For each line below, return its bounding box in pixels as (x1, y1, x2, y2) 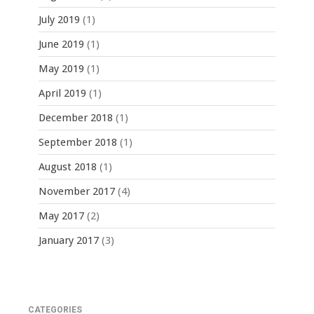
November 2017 (39, 184, 115, 198)
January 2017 (39, 233, 99, 247)
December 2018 (39, 111, 113, 124)
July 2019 (39, 13, 80, 26)
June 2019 (39, 37, 84, 50)
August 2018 (39, 160, 97, 173)
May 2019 (39, 62, 84, 75)
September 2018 (39, 135, 117, 149)
